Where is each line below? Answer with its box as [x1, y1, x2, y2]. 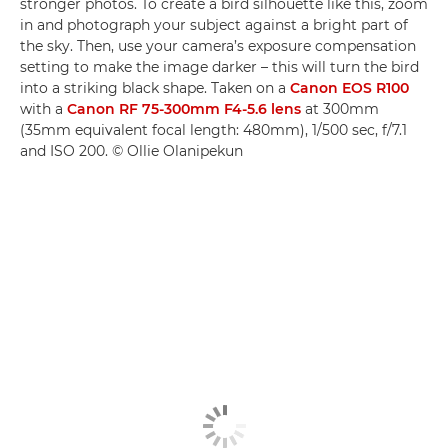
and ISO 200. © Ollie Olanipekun [20, 141, 243, 160]
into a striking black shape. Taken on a [20, 78, 290, 97]
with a [20, 99, 67, 118]
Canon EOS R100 [290, 78, 409, 97]
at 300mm [301, 99, 379, 118]
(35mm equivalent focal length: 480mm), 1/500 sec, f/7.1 [20, 120, 407, 139]
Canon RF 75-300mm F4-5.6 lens [67, 99, 301, 118]
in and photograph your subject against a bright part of [20, 15, 408, 34]
